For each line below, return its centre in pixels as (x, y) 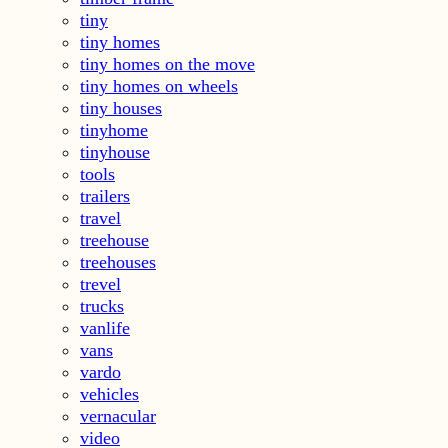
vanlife (105, 327)
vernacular (118, 415)
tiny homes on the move (167, 63)
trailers (105, 195)
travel (100, 217)
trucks (102, 305)
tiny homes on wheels (159, 85)
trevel (100, 283)
